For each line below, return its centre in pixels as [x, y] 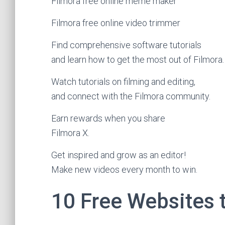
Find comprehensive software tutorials [126, 45]
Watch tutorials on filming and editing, [123, 82]
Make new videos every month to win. [124, 170]
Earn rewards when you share [108, 118]
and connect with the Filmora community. [131, 96]
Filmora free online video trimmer [116, 23]
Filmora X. [70, 133]
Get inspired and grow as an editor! [119, 155]
